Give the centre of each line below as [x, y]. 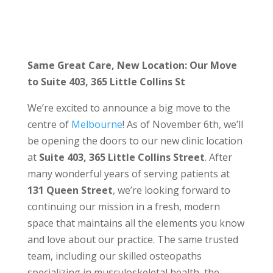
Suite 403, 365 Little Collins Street [122, 158]
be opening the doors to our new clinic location [135, 141]
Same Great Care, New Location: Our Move [132, 66]
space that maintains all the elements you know [136, 223]
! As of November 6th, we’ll [183, 125]
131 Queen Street [70, 190]
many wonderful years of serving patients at [128, 174]
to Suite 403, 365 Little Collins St [106, 82]
